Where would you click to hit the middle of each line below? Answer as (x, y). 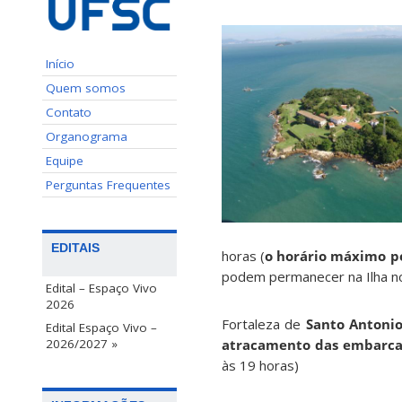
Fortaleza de (264, 324)
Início (60, 63)
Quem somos (86, 87)
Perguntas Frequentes (108, 184)
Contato (69, 112)
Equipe (65, 160)
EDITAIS (75, 247)
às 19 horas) (260, 366)
